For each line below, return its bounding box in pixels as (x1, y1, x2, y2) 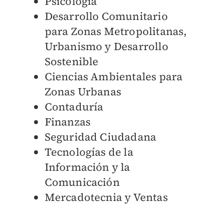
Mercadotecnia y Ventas (44, 190, 168, 205)
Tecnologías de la (44, 145, 133, 160)
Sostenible (44, 54, 99, 69)
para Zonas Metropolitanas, (44, 24, 187, 39)
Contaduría (44, 99, 109, 114)
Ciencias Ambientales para (44, 69, 183, 84)
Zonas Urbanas (44, 84, 122, 99)
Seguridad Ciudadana (44, 129, 157, 145)
